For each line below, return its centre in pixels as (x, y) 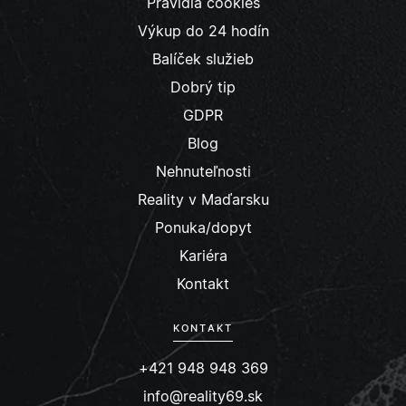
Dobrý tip (203, 87)
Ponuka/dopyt (203, 227)
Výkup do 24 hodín (203, 31)
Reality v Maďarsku (203, 199)
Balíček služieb (203, 59)
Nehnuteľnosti (203, 171)
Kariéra (203, 256)
